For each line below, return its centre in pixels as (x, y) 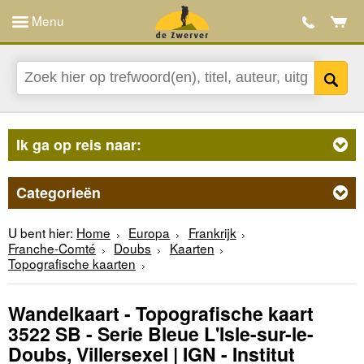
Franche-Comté (52, 247)
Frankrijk (212, 232)
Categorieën (58, 192)
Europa (149, 232)
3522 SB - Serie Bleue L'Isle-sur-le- (161, 334)
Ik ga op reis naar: (79, 144)
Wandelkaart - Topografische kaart (161, 314)
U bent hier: (41, 232)
